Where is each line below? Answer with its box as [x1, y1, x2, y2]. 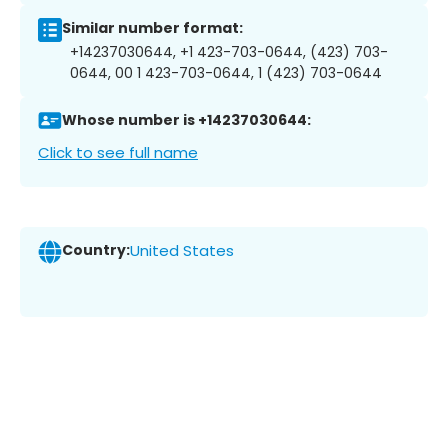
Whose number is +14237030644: [62, 110, 311, 131]
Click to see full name [38, 141, 198, 163]
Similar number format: [62, 18, 243, 39]
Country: [62, 240, 130, 261]
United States [130, 240, 234, 262]
